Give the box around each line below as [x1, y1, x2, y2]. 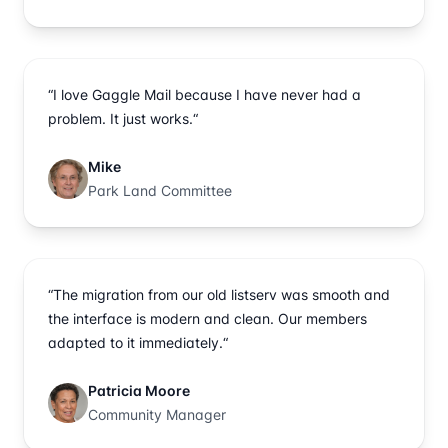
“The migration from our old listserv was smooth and [48, 285, 390, 303]
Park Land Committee [88, 181, 232, 199]
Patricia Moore [88, 381, 190, 399]
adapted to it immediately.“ [48, 333, 228, 351]
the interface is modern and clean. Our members [48, 309, 367, 327]
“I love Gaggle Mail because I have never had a [48, 85, 361, 103]
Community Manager [88, 405, 226, 423]
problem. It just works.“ [48, 109, 198, 127]
